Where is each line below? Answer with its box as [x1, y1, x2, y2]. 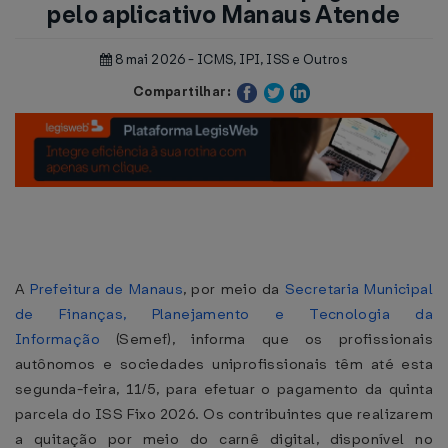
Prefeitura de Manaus [30, 279, 184, 299]
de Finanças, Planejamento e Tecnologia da [15, 304, 433, 324]
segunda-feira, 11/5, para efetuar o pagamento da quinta [15, 379, 433, 399]
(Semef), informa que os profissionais [99, 329, 433, 349]
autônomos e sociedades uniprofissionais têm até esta [15, 354, 433, 374]
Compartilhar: [132, 83, 231, 100]
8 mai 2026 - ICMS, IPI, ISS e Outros [112, 51, 348, 68]
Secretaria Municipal [284, 279, 433, 299]
